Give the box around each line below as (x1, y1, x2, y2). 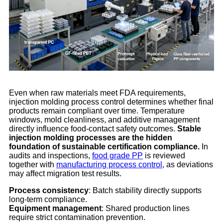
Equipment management (9, 204, 102, 213)
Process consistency (9, 186, 89, 195)
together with (9, 160, 56, 169)
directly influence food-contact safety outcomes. (9, 124, 177, 133)
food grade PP (92, 151, 143, 160)
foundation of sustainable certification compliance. (9, 142, 200, 151)
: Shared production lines (102, 204, 190, 213)
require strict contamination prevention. (9, 213, 145, 222)
